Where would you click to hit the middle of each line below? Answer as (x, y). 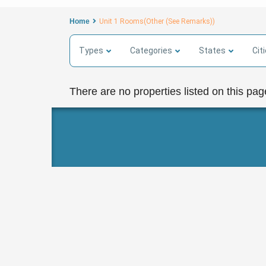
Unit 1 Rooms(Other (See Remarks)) (157, 22)
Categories (151, 51)
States (212, 51)
